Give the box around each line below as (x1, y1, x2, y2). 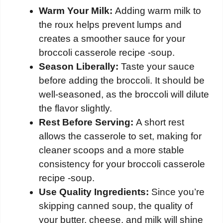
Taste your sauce (118, 61, 195, 72)
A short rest (133, 116, 184, 127)
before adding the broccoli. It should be (39, 75, 205, 86)
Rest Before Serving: (39, 116, 133, 127)
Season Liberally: (39, 61, 118, 72)
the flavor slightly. (39, 103, 112, 113)
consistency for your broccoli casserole (39, 158, 205, 169)
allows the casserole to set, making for (39, 130, 202, 141)
